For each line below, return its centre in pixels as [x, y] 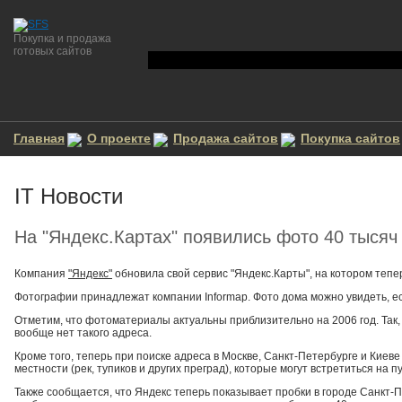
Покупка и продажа [62, 39]
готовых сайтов [52, 51]
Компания [41, 274]
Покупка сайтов [350, 138]
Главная [39, 138]
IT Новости [69, 196]
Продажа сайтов [226, 138]
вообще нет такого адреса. [83, 333]
